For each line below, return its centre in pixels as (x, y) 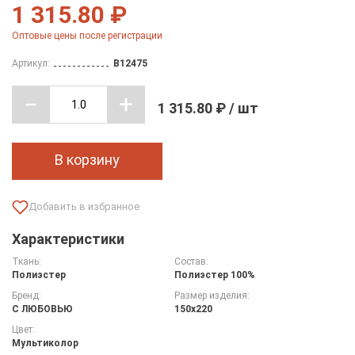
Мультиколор (45, 343)
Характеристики (68, 239)
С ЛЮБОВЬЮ (42, 309)
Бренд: (27, 295)
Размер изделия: (212, 295)
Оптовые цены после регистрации (87, 35)
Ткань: (27, 261)
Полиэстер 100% (214, 275)
